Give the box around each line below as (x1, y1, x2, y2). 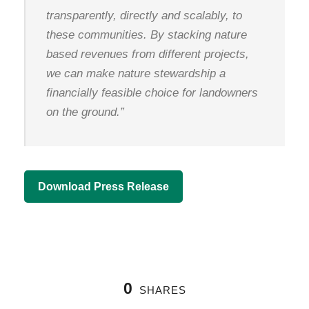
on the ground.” (46, 105, 124, 119)
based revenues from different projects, (46, 47, 249, 61)
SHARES (139, 283, 186, 296)
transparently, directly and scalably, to (46, 8, 242, 22)
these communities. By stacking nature (46, 28, 247, 41)
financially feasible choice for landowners (46, 86, 258, 99)
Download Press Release (38, 180, 169, 192)
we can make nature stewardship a (46, 66, 226, 80)
